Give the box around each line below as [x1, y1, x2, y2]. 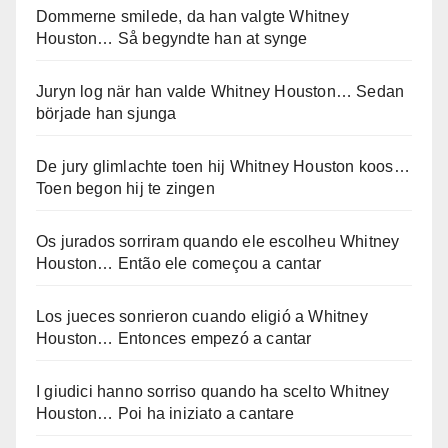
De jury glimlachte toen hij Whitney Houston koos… [36, 157, 410, 175]
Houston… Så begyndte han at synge [36, 29, 308, 47]
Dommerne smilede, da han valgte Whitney [36, 7, 349, 25]
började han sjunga [36, 104, 177, 122]
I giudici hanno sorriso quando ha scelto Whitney [36, 382, 390, 400]
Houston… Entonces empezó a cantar [36, 329, 312, 347]
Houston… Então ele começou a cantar [36, 254, 321, 272]
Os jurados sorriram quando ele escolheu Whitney [36, 232, 400, 250]
